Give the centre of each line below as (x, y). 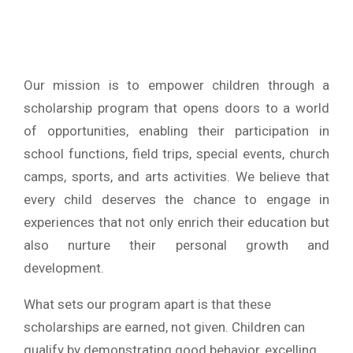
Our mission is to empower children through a (176, 85)
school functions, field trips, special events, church (176, 153)
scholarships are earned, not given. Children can (164, 327)
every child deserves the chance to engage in (176, 199)
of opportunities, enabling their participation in (176, 130)
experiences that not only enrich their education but (176, 222)
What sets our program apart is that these (147, 304)
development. (64, 268)
